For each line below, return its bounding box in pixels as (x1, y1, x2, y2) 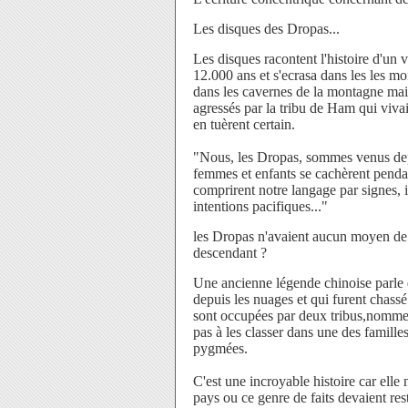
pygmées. (193, 341, 248, 356)
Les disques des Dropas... (193, 21, 340, 36)
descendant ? (193, 245, 267, 260)
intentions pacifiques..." (193, 199, 328, 214)
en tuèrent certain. (193, 117, 295, 132)
